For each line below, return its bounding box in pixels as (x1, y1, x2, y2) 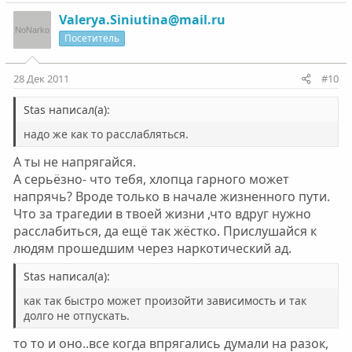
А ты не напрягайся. (13, 153, 136, 170)
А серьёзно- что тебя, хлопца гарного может (13, 170, 289, 188)
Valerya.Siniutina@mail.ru (58, 11, 225, 28)
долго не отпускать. (23, 308, 130, 323)
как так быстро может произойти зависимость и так (23, 293, 306, 308)
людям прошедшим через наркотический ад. (13, 240, 291, 257)
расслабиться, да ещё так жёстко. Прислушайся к (13, 222, 317, 240)
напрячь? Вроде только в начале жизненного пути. (13, 188, 330, 205)
